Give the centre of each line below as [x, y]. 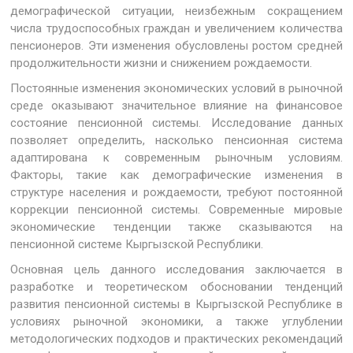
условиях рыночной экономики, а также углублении [176, 321]
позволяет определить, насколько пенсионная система [176, 140]
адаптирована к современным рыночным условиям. [176, 158]
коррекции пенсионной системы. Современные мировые [176, 210]
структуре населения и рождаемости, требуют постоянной [176, 192]
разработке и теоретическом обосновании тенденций [176, 287]
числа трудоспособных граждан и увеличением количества [176, 28]
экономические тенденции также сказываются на [176, 227]
